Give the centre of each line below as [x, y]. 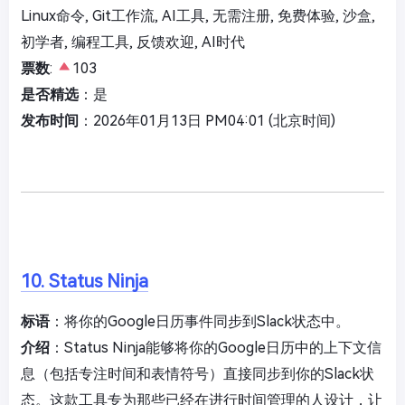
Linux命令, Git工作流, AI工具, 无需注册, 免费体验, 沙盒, [198, 15]
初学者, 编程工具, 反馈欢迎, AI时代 [133, 42]
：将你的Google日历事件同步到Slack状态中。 [200, 321]
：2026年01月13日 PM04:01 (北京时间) [207, 120]
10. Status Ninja [85, 281]
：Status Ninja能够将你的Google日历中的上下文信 [216, 347]
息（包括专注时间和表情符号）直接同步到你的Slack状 [198, 373]
